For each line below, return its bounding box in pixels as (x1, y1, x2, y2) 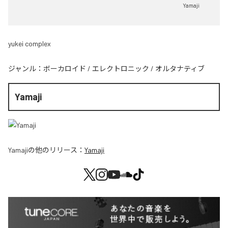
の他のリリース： (28, 145, 84, 154)
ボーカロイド (43, 64, 86, 73)
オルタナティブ (155, 64, 205, 73)
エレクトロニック (92, 64, 149, 73)
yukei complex (8, 39, 51, 48)
